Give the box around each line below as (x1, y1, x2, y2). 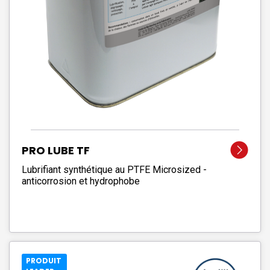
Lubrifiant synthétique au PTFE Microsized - (22, 163, 207, 175)
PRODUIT (26, 256, 62, 266)
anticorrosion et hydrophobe (22, 175, 140, 187)
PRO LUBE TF (22, 142, 90, 158)
